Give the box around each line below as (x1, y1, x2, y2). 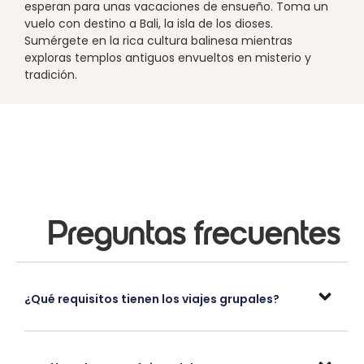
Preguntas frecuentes (48, 219, 340, 253)
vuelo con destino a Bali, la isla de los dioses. (24, 15, 273, 32)
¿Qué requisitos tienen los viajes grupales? (24, 291, 279, 308)
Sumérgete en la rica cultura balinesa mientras (24, 32, 292, 50)
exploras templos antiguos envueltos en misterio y (24, 50, 311, 67)
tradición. (24, 67, 77, 84)
